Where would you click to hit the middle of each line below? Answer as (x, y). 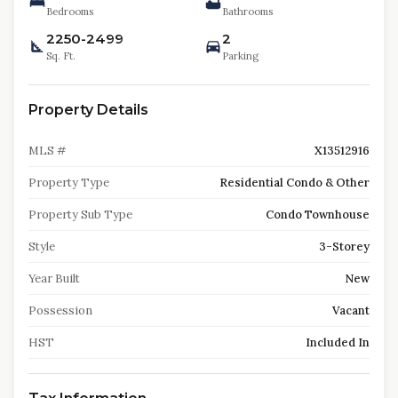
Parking (240, 56)
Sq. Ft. (61, 56)
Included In (338, 342)
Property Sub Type (80, 215)
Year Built (54, 279)
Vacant (351, 310)
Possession (60, 310)
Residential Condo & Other (295, 183)
